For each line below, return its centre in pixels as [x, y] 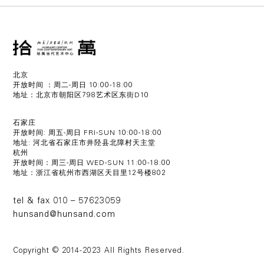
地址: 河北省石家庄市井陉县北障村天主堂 [85, 143]
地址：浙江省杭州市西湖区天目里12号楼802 [90, 173]
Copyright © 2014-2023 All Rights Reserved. [99, 251]
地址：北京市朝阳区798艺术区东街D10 [81, 95]
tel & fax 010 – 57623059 [67, 201]
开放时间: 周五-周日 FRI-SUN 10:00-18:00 [88, 133]
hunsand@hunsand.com [65, 215]
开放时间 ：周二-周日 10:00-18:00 [73, 85]
